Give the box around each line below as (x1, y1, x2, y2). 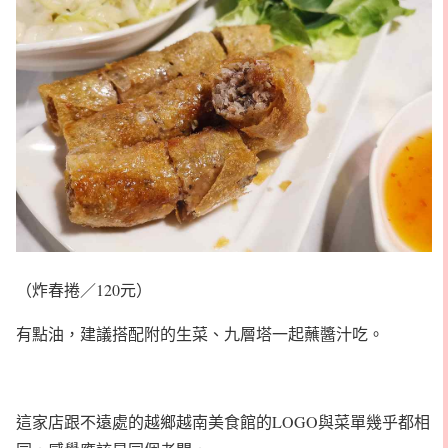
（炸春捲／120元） (16, 278, 152, 300)
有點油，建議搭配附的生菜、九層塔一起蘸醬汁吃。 (16, 322, 384, 344)
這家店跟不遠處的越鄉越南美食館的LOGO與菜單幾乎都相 (16, 410, 430, 432)
